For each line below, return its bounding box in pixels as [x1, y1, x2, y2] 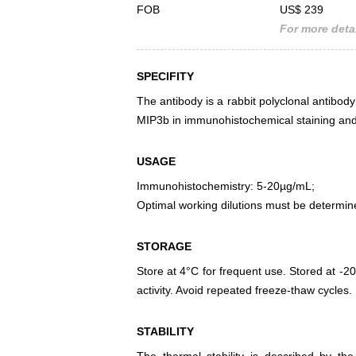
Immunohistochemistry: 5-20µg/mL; [137, 180, 315, 193]
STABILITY [137, 325, 194, 339]
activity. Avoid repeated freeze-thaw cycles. [137, 284, 352, 297]
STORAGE [137, 240, 192, 253]
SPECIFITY [137, 70, 194, 83]
